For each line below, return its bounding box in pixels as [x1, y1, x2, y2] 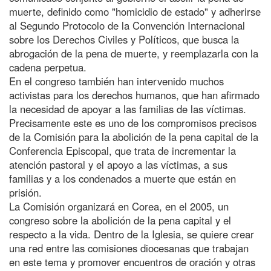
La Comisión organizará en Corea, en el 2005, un [9, 198, 229, 214]
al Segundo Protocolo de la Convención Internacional [9, 18, 245, 33]
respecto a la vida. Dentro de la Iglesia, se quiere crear [9, 226, 254, 241]
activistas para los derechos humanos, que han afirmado [9, 87, 260, 102]
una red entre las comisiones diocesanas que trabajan [9, 240, 249, 255]
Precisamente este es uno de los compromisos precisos [9, 115, 256, 130]
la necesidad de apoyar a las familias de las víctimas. [9, 101, 246, 116]
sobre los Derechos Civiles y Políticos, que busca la [9, 31, 239, 47]
